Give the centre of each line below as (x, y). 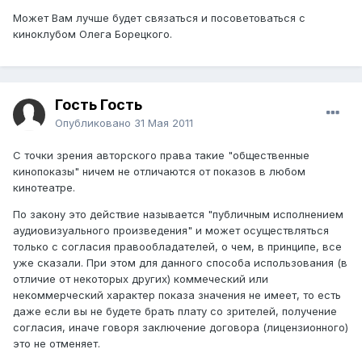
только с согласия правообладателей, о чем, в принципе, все (177, 247)
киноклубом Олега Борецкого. (93, 34)
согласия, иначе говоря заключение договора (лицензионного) (181, 328)
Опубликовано (95, 123)
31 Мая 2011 (164, 123)
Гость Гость (99, 105)
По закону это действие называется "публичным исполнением (178, 215)
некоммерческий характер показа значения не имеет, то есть (177, 295)
